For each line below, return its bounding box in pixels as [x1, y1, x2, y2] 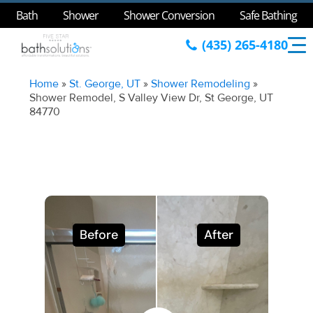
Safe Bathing [240, 7, 297, 23]
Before [80, 226, 118, 243]
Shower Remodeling [151, 77, 251, 91]
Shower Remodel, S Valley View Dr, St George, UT [29, 91, 274, 105]
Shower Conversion [124, 7, 214, 23]
